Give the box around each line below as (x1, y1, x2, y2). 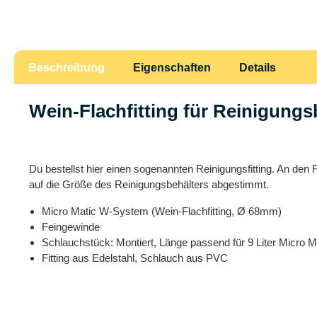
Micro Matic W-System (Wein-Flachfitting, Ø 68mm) (42, 205, 282, 218)
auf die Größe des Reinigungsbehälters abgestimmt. (29, 178, 269, 191)
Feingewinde (42, 221, 100, 234)
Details (239, 62, 276, 74)
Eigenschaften (133, 62, 211, 74)
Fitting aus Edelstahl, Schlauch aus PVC (42, 252, 228, 265)
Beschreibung (28, 62, 105, 74)
